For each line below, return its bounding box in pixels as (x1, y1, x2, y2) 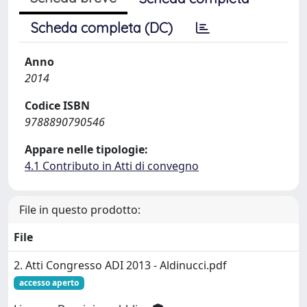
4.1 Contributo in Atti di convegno (25, 158, 199, 173)
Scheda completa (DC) (31, 19, 173, 36)
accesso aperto (19, 277, 79, 288)
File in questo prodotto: (19, 202, 140, 217)
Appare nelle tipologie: (25, 142, 148, 157)
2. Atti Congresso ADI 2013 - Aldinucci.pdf (14, 258, 227, 273)
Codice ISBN (25, 98, 90, 113)
